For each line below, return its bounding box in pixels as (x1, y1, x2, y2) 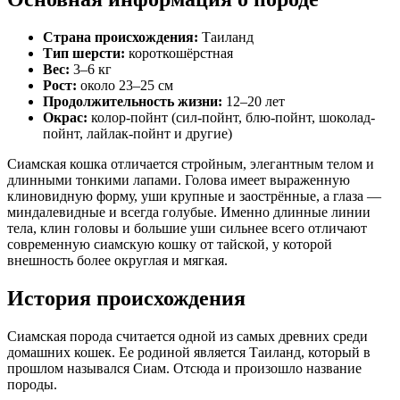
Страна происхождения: (43, 29, 198, 45)
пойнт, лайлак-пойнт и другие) (43, 125, 232, 141)
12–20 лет (222, 93, 285, 109)
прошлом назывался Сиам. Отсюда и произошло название (7, 360, 362, 376)
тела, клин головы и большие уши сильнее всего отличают (7, 220, 367, 236)
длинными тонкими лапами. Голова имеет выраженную (7, 171, 350, 187)
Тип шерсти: (43, 45, 125, 61)
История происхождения (7, 286, 246, 310)
